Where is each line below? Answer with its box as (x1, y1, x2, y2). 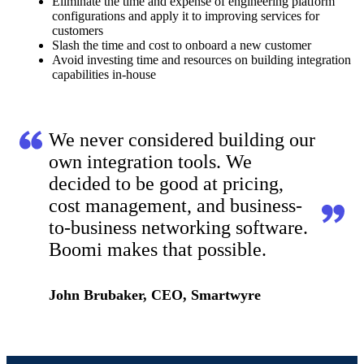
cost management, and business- (49, 195, 302, 217)
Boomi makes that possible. (49, 239, 266, 261)
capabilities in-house (52, 67, 157, 82)
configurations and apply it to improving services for (52, 9, 320, 24)
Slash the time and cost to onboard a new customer (52, 38, 312, 53)
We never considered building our (49, 129, 315, 151)
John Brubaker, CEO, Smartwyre (49, 287, 261, 304)
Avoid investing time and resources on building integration (52, 53, 352, 67)
